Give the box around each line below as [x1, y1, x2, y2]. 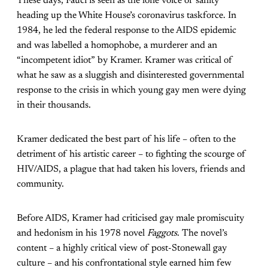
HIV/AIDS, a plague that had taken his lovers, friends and [17, 164, 245, 174]
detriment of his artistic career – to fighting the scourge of [17, 149, 246, 159]
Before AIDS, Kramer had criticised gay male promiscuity [17, 213, 244, 223]
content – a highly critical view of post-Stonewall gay [17, 243, 227, 253]
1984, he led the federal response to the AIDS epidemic [17, 25, 236, 35]
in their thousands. [17, 100, 91, 110]
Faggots [147, 228, 177, 238]
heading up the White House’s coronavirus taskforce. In [17, 10, 236, 20]
